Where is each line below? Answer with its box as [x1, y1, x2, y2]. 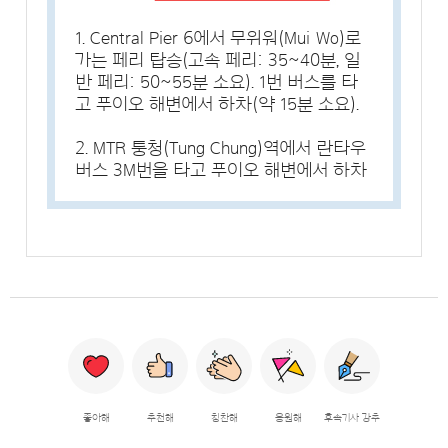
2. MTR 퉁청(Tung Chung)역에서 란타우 [75, 139, 367, 158]
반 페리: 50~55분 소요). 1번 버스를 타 [75, 73, 359, 92]
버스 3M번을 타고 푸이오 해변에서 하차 [75, 161, 368, 180]
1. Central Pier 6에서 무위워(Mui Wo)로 [75, 29, 361, 48]
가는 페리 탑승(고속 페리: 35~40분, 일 [75, 51, 361, 70]
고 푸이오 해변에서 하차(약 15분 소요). [75, 95, 360, 114]
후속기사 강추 [324, 413, 380, 424]
